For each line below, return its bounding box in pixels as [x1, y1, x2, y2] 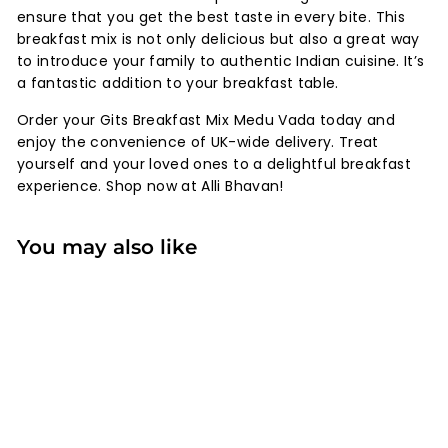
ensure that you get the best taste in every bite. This [17, 6, 405, 27]
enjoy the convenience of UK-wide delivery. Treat [17, 131, 379, 152]
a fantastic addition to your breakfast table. [17, 72, 339, 93]
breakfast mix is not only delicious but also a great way [17, 28, 420, 49]
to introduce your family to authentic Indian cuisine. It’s [17, 50, 425, 71]
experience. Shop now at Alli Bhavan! [17, 175, 284, 196]
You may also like [17, 234, 197, 259]
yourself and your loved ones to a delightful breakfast [17, 153, 411, 174]
